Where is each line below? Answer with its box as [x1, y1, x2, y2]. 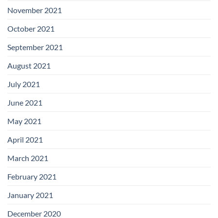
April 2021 [7, 135, 43, 145]
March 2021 [7, 153, 48, 163]
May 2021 [7, 116, 41, 126]
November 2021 [7, 5, 62, 15]
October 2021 [7, 24, 54, 34]
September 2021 [7, 42, 63, 52]
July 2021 [7, 79, 40, 89]
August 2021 [7, 61, 51, 71]
